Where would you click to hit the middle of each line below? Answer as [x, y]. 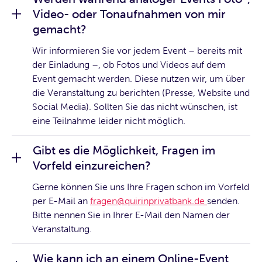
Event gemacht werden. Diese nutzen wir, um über [139, 78]
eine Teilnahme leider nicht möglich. [109, 120]
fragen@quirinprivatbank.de [149, 201]
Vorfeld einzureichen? [92, 165]
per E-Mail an [61, 201]
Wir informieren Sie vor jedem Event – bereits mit [137, 50]
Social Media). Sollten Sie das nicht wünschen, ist [135, 106]
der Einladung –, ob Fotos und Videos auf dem [129, 64]
